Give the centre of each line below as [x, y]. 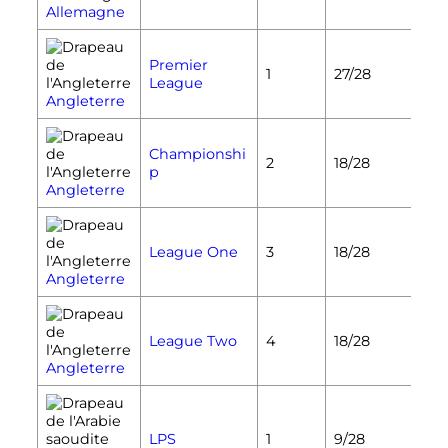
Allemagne [85, 11]
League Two [192, 340]
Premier [178, 64]
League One [193, 251]
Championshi [197, 153]
